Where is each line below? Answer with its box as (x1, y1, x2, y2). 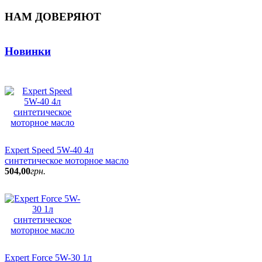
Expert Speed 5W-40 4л (5, 144, 94, 155)
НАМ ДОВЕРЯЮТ (5, 10, 101, 23)
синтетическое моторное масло (5, 155, 129, 166)
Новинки (5, 45, 51, 58)
